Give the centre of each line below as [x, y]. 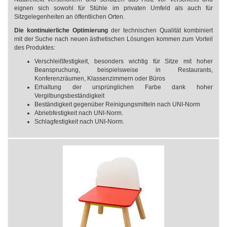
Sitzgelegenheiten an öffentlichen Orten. [70, 17]
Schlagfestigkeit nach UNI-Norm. [79, 122]
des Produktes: [35, 48]
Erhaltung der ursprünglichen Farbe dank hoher [124, 87]
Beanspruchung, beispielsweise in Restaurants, [124, 70]
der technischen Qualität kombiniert [160, 30]
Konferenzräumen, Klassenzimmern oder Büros [100, 79]
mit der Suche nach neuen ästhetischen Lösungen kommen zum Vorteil [113, 39]
